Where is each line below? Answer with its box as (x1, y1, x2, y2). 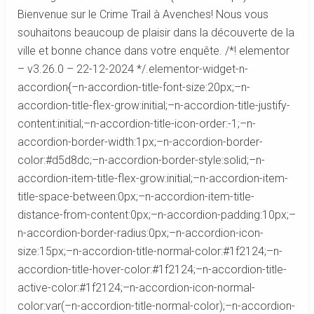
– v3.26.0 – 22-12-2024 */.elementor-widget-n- (17, 62, 248, 76)
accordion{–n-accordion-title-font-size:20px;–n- (17, 80, 250, 94)
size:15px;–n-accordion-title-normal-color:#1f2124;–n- (17, 244, 282, 258)
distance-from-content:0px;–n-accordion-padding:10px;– (17, 207, 296, 221)
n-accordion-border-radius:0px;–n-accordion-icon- (17, 226, 264, 240)
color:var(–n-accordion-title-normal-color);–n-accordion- (17, 299, 295, 313)
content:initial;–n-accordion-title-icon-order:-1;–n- (17, 116, 256, 130)
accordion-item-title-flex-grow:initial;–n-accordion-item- (17, 171, 288, 185)
